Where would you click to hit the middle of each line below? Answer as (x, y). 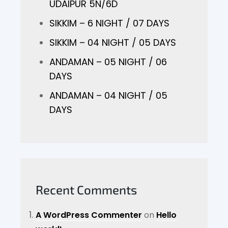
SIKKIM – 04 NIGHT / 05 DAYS (113, 42)
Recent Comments (87, 190)
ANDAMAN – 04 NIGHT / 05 (109, 95)
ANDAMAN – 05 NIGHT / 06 (108, 62)
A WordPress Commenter (89, 215)
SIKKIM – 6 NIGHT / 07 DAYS (110, 23)
